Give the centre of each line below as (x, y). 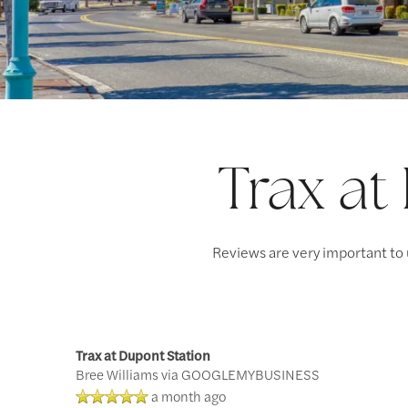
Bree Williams (117, 374)
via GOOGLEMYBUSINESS (240, 374)
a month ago (188, 396)
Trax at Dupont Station (143, 355)
